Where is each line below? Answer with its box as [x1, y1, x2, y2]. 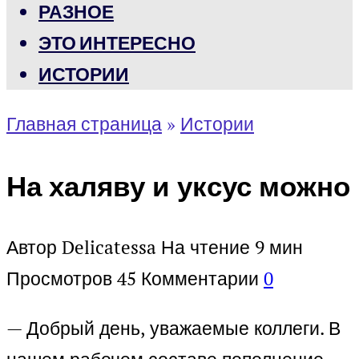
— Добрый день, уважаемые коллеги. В [6, 316, 341, 341]
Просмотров [6, 266, 112, 292]
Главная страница [6, 111, 162, 136]
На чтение [161, 235, 250, 260]
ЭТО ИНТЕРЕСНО [38, 31, 196, 54]
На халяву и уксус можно [6, 167, 350, 204]
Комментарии [141, 266, 259, 292]
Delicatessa [62, 235, 156, 260]
